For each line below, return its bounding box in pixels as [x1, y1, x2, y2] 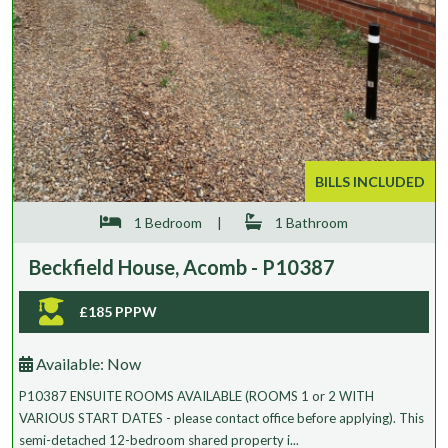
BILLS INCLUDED [315, 172, 425, 190]
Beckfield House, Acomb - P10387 [29, 254, 335, 279]
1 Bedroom [131, 213, 202, 231]
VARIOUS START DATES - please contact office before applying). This [19, 409, 424, 426]
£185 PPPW [79, 302, 157, 320]
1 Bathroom [272, 213, 348, 231]
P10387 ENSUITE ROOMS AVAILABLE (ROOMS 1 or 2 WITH [19, 387, 374, 404]
